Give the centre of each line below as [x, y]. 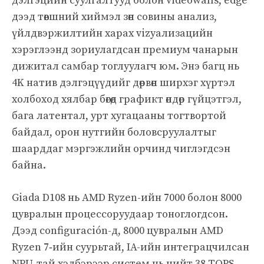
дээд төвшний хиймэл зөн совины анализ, [114, 16]
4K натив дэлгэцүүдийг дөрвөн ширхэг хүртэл [123, 82]
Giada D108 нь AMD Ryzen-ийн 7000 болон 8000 [127, 197]
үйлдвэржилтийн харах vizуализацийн [112, 33]
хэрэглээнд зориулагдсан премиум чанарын [125, 49]
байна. [29, 165]
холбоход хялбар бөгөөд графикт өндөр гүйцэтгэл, [127, 99]
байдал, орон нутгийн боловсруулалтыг [114, 132]
